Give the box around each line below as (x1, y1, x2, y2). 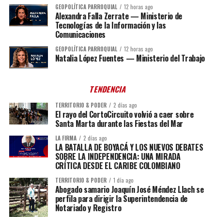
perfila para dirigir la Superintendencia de (55, 193, 187, 205)
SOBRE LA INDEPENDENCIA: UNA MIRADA (55, 151, 181, 163)
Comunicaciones (55, 29, 106, 41)
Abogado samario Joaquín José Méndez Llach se (55, 184, 204, 196)
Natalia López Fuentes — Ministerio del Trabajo (55, 52, 205, 64)
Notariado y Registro (55, 202, 122, 214)
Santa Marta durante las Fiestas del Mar (55, 118, 184, 130)
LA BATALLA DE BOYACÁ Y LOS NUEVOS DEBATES (55, 141, 203, 154)
